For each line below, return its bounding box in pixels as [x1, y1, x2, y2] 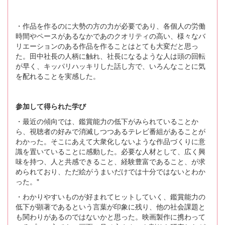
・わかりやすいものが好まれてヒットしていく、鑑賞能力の [16, 191, 205, 201]
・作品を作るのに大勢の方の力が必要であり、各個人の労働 [16, 20, 205, 31]
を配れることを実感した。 [16, 70, 100, 81]
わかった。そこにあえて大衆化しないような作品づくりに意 [16, 136, 205, 146]
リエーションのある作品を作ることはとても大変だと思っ [16, 40, 198, 51]
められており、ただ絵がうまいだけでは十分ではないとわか [16, 166, 205, 176]
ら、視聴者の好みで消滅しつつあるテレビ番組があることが [16, 126, 205, 136]
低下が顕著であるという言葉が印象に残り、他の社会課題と [16, 201, 205, 211]
